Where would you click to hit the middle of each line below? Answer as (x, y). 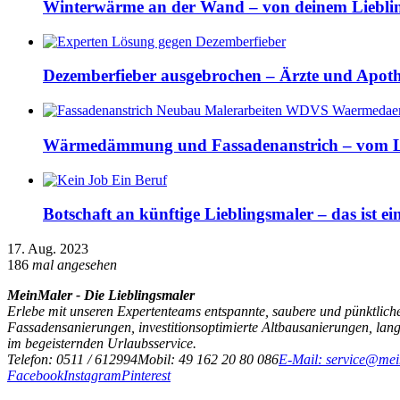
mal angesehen (75, 265)
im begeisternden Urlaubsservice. (102, 343)
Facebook (35, 375)
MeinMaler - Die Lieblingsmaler (101, 295)
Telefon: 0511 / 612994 (72, 359)
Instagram (92, 375)
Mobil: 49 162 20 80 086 (208, 359)
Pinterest (146, 375)
